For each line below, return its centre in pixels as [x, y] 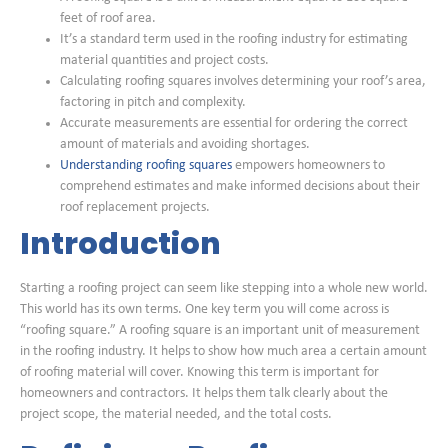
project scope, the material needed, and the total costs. [176, 415]
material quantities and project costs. [164, 61]
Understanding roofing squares [146, 166]
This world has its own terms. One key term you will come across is [204, 310]
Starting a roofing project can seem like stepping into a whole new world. [224, 289]
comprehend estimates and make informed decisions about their [240, 187]
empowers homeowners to [308, 166]
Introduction [120, 244]
